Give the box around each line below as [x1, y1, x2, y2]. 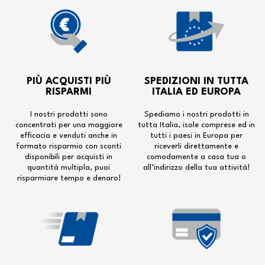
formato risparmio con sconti [16, 143, 121, 150]
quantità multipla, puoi [27, 164, 110, 172]
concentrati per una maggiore [15, 121, 122, 129]
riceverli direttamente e [154, 143, 238, 150]
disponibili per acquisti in [25, 153, 112, 161]
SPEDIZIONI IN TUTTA [144, 76, 248, 86]
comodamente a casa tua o [147, 153, 246, 161]
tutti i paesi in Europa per [150, 132, 243, 140]
